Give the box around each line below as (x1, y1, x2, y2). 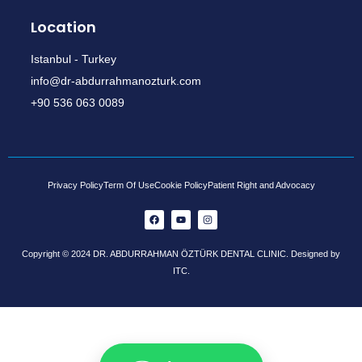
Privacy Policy (47, 179, 103, 190)
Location (31, 16, 96, 37)
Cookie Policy (154, 179, 208, 190)
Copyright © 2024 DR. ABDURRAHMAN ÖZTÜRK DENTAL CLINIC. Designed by (22, 248, 340, 259)
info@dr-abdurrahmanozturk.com (31, 74, 201, 87)
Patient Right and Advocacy (207, 179, 315, 190)
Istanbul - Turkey (31, 52, 116, 65)
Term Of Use (103, 179, 154, 190)
